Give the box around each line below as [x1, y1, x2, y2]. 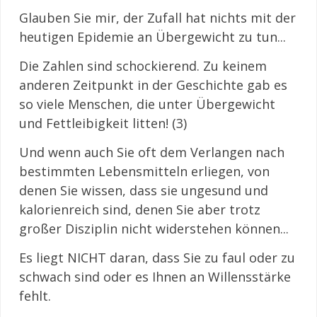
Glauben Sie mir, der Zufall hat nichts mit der [19, 9, 296, 26]
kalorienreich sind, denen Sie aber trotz [19, 201, 260, 218]
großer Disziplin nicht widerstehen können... [19, 220, 289, 237]
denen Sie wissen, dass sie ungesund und [19, 182, 268, 199]
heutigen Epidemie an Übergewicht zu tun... [19, 28, 286, 45]
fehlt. [19, 287, 51, 304]
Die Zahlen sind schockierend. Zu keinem [19, 57, 267, 74]
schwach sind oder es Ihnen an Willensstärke [19, 268, 291, 285]
